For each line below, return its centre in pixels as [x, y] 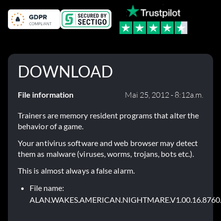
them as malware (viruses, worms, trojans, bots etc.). [106, 154]
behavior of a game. [51, 126]
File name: [47, 188]
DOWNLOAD [65, 72]
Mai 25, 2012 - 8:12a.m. [164, 95]
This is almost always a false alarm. [76, 171]
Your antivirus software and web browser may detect [108, 143]
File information [46, 95]
